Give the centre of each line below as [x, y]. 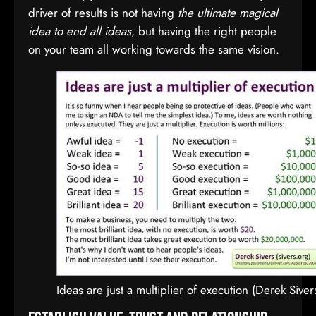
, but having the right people [204, 31]
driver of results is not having [103, 13]
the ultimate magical [228, 13]
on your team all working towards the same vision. [154, 49]
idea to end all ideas [80, 31]
